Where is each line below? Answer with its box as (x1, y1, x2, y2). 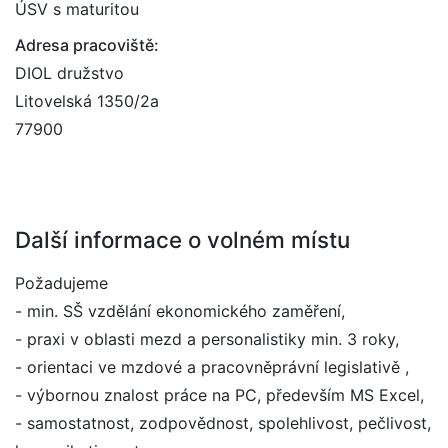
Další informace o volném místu (15, 226, 350, 253)
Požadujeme (15, 273, 108, 293)
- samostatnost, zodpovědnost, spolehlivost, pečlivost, (15, 413, 431, 433)
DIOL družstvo (15, 63, 124, 83)
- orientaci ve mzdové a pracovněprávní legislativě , (15, 357, 409, 377)
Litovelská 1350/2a (15, 91, 159, 111)
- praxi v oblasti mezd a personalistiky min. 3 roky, (15, 329, 399, 349)
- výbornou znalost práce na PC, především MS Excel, (15, 385, 424, 405)
